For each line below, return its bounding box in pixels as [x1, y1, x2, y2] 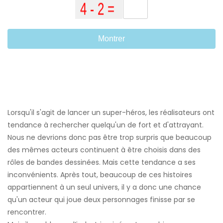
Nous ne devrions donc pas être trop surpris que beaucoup [7, 132, 212, 143]
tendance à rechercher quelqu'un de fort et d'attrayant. [7, 120, 204, 130]
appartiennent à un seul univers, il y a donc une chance [7, 182, 201, 193]
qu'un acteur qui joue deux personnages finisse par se [7, 195, 195, 205]
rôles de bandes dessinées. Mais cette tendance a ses [7, 157, 196, 168]
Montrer [98, 34, 125, 43]
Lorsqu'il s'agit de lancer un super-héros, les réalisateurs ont [7, 108, 215, 118]
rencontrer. [7, 207, 46, 218]
